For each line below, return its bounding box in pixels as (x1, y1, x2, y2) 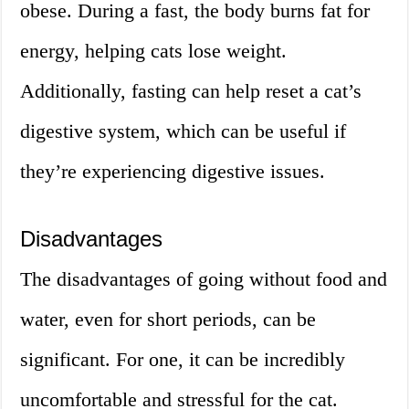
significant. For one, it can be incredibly (20, 348, 346, 372)
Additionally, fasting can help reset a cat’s (20, 79, 362, 103)
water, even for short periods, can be (20, 308, 317, 331)
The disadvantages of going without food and (20, 267, 388, 291)
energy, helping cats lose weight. (20, 39, 288, 63)
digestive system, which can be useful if (20, 120, 347, 143)
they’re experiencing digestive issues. (20, 160, 326, 184)
